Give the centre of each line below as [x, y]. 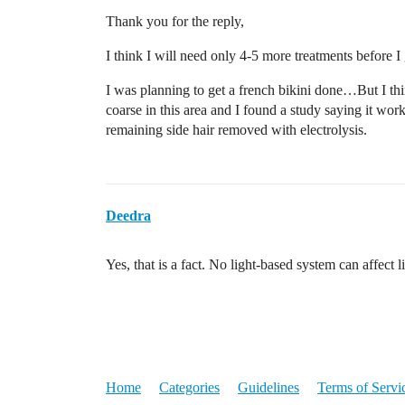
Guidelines [268, 387]
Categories [189, 387]
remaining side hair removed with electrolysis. [236, 130]
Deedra [128, 216]
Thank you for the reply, [175, 21]
